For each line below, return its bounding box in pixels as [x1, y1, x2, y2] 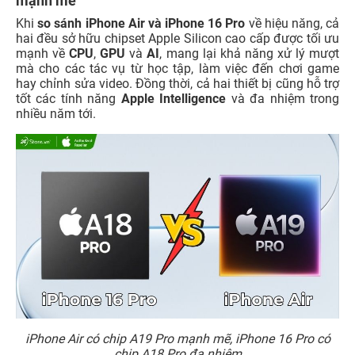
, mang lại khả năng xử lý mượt [159, 46, 340, 62]
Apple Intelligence [120, 91, 227, 107]
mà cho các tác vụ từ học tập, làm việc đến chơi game [16, 61, 339, 77]
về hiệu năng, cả [245, 16, 340, 32]
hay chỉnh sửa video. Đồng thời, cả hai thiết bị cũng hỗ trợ [16, 76, 339, 92]
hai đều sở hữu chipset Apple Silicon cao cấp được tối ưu [16, 31, 339, 47]
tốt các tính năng [16, 91, 121, 107]
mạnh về [16, 46, 70, 62]
